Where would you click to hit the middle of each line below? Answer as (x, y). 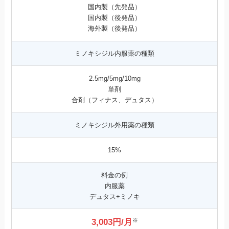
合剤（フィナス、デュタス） (114, 100)
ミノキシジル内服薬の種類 (114, 54)
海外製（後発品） (114, 29)
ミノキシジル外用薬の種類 (114, 125)
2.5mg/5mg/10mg (114, 78)
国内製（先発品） (114, 7)
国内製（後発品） (114, 18)
